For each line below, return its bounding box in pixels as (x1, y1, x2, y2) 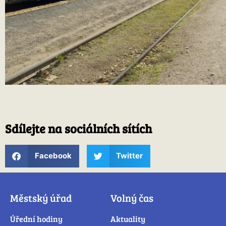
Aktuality (110, 213, 145, 224)
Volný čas (110, 190, 153, 205)
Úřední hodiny (10, 213, 63, 224)
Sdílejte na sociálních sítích (5, 120, 152, 137)
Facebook (34, 151, 72, 161)
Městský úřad (10, 190, 72, 205)
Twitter (116, 151, 143, 161)
